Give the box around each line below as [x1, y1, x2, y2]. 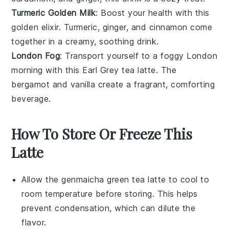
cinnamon [149, 21, 188, 32]
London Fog [11, 50, 60, 61]
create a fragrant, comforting [95, 79, 215, 89]
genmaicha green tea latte [61, 174, 166, 185]
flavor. [21, 217, 47, 227]
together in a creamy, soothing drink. [11, 36, 159, 47]
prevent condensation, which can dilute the [21, 202, 196, 213]
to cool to [166, 174, 210, 185]
